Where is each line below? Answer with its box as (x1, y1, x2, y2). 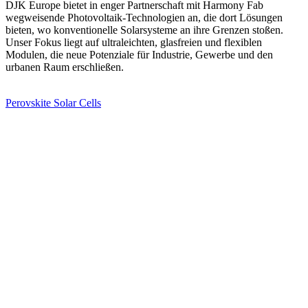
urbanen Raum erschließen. (5, 60, 124, 73)
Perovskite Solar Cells (5, 96, 101, 109)
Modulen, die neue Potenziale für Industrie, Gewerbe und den (5, 48, 273, 60)
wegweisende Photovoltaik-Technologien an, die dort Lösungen (5, 11, 283, 23)
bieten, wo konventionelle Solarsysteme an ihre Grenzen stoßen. (5, 23, 283, 36)
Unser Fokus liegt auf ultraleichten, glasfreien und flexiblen (5, 36, 262, 48)
